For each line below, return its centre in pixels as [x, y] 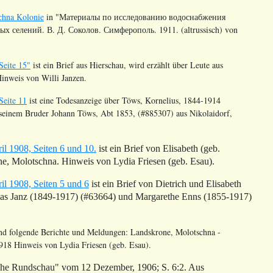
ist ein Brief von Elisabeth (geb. [158, 148]
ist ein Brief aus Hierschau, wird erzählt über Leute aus [127, 65]
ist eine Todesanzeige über [74, 100]
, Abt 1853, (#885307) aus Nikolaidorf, [164, 113]
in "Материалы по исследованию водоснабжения [135, 16]
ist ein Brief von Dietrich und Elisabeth [165, 183]
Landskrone [151, 232]
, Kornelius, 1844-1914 [180, 100]
